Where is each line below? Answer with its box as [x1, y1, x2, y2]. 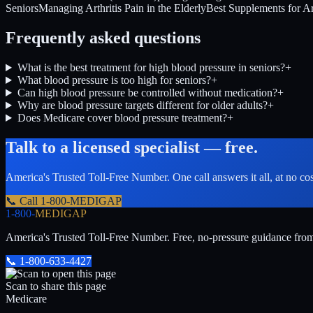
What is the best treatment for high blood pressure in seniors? [17, 61, 285, 74]
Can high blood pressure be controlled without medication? [17, 87, 277, 99]
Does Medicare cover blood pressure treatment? [17, 112, 227, 124]
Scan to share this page [6, 279, 106, 292]
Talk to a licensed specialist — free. [6, 138, 258, 156]
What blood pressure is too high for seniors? [17, 74, 211, 87]
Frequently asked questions [6, 29, 201, 48]
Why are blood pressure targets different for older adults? [17, 99, 268, 112]
